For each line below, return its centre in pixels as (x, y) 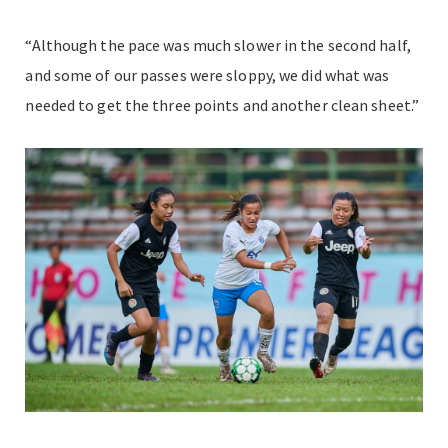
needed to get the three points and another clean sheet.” (222, 104)
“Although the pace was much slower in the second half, (218, 44)
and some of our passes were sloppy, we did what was (207, 74)
